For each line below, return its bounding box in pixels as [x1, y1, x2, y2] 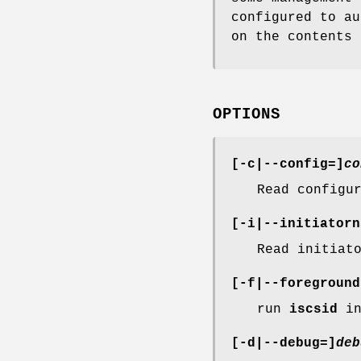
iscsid [289, 302, 338, 317]
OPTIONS [213, 106, 280, 124]
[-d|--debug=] [231, 336, 336, 351]
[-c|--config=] [231, 157, 344, 172]
